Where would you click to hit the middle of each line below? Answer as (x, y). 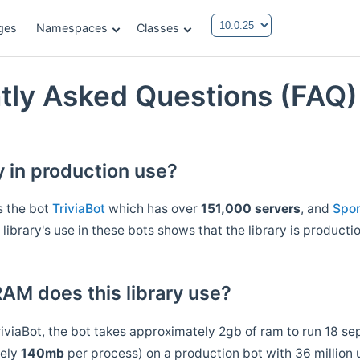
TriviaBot (79, 208)
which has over (153, 208)
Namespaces (72, 28)
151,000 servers (251, 208)
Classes (158, 28)
